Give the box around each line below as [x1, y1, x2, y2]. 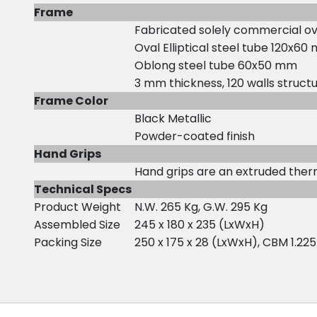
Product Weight [34, 198, 121, 215]
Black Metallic [134, 110, 214, 127]
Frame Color [34, 92, 110, 109]
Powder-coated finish [134, 127, 258, 144]
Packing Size [34, 234, 102, 250]
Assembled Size [34, 216, 134, 233]
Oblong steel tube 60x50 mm [134, 57, 300, 74]
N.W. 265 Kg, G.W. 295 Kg [134, 198, 267, 215]
